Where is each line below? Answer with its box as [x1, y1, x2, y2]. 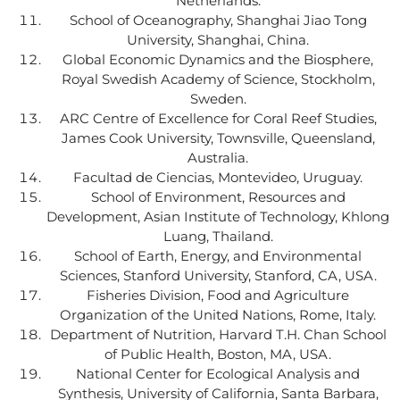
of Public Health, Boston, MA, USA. [104, 345, 331, 362]
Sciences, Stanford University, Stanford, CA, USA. [59, 266, 377, 284]
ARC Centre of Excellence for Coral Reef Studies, [59, 109, 377, 127]
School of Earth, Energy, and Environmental [74, 246, 362, 264]
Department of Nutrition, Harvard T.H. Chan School [49, 325, 387, 343]
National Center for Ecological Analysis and [76, 364, 360, 382]
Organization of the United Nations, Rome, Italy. [60, 305, 376, 323]
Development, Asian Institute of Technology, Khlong [46, 207, 389, 225]
